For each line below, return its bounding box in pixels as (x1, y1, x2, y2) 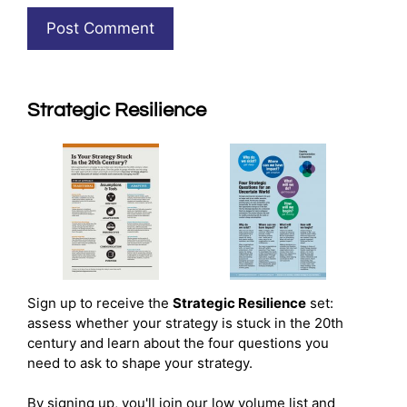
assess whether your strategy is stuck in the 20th (27, 313, 343, 332)
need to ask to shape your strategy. (27, 353, 253, 372)
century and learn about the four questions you (27, 333, 329, 352)
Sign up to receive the (27, 293, 173, 312)
